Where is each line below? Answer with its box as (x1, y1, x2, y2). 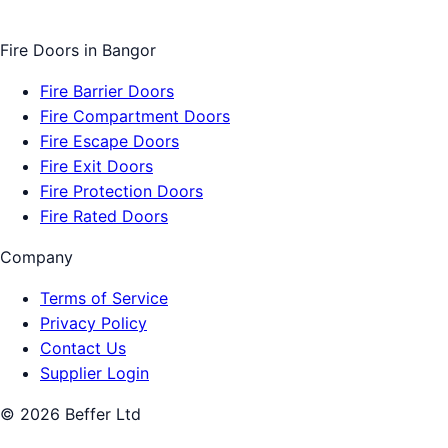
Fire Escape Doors (40, 131, 179, 152)
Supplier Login (40, 363, 149, 384)
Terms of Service (40, 288, 168, 309)
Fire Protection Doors (40, 181, 203, 202)
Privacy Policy (40, 313, 147, 334)
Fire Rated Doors (40, 206, 168, 227)
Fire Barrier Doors (40, 81, 174, 102)
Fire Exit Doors (40, 156, 153, 177)
